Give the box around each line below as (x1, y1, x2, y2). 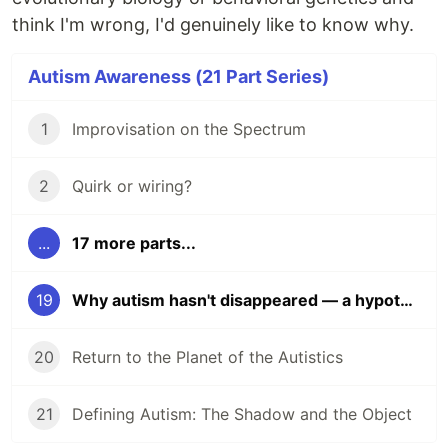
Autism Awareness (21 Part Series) (28, 66, 329, 88)
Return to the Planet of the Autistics (72, 347, 343, 368)
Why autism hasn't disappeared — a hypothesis (400, 290, 413, 311)
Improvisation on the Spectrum (72, 119, 306, 140)
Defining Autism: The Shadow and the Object (72, 404, 412, 425)
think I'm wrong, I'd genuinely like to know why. (12, 14, 414, 36)
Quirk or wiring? (72, 176, 192, 197)
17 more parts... (72, 233, 196, 254)
